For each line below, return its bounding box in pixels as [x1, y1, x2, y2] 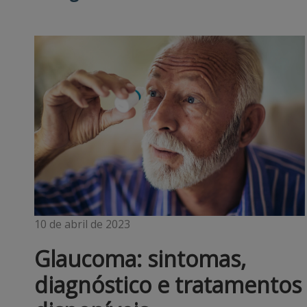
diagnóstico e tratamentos [34, 270, 302, 300]
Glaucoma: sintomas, [34, 244, 246, 274]
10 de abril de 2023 [34, 217, 130, 232]
